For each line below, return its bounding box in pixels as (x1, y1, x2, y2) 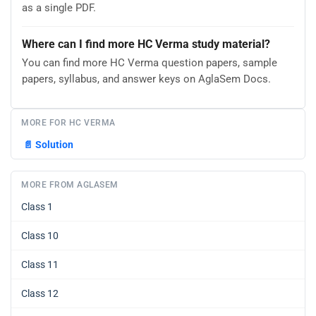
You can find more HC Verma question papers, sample (22, 56, 277, 70)
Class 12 (21, 287, 59, 299)
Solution (35, 138, 73, 150)
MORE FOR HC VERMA (21, 117, 116, 128)
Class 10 (21, 229, 59, 241)
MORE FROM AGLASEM (21, 179, 119, 190)
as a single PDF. (22, 1, 96, 15)
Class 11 (21, 258, 59, 270)
